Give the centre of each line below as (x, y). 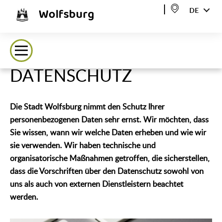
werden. (24, 197)
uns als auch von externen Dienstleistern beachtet (97, 184)
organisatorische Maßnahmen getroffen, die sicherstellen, (110, 159)
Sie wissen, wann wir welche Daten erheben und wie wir (108, 133)
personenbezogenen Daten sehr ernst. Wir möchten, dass (109, 120)
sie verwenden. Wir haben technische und (83, 146)
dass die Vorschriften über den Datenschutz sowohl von (107, 171)
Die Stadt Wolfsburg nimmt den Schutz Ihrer (87, 107)
